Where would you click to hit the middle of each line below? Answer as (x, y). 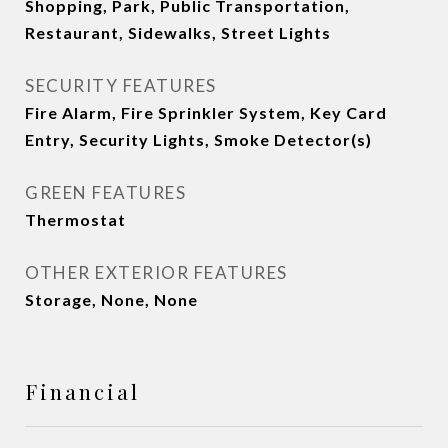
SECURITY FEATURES (121, 86)
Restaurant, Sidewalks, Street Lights (178, 33)
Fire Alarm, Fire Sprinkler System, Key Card (206, 113)
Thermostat (75, 220)
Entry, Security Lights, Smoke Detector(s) (198, 140)
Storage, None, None (111, 300)
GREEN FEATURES (105, 193)
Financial (82, 391)
